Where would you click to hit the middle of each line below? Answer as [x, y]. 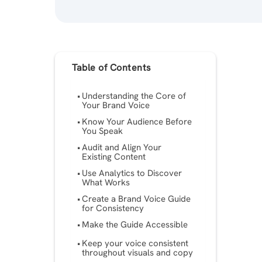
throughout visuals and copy [138, 253]
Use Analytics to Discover [132, 173]
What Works [106, 183]
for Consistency [113, 208]
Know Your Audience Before [137, 122]
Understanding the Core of [134, 96]
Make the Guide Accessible [135, 225]
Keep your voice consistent [135, 244]
